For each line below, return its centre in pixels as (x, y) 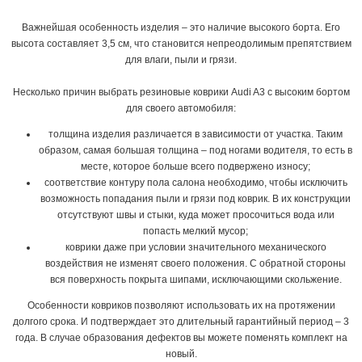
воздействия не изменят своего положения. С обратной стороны (196, 263)
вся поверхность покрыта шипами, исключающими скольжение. (196, 280)
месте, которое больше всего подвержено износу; (196, 166)
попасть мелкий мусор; (196, 231)
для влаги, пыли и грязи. (181, 60)
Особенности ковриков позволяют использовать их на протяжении (181, 305)
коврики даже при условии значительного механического (196, 247)
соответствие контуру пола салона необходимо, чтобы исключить (196, 183)
